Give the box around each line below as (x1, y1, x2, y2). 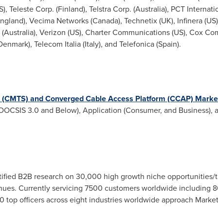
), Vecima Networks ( (23, 15, 92, 26)
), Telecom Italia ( (28, 38, 85, 50)
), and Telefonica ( (98, 38, 158, 50)
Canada (92, 15, 118, 26)
